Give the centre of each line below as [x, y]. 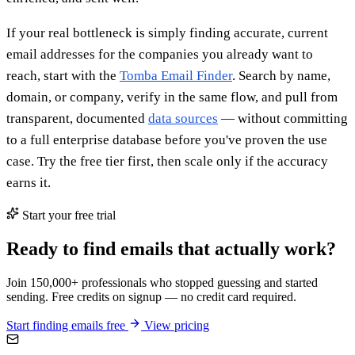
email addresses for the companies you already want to [160, 55]
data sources [183, 119]
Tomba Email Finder [176, 76]
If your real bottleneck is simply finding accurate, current [167, 33]
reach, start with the [63, 76]
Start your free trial [67, 216]
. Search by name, [281, 76]
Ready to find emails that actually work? [171, 249]
